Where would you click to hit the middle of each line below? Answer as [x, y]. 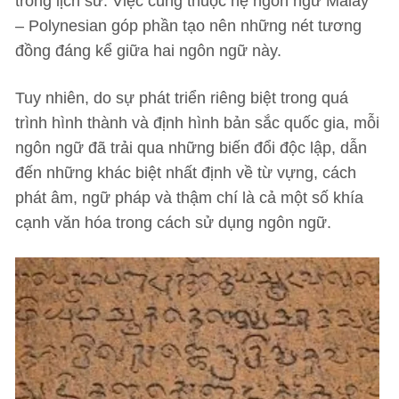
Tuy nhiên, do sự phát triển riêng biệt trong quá [182, 98]
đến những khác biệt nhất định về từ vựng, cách [186, 173]
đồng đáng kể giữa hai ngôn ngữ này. [148, 51]
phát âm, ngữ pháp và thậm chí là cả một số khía [189, 198]
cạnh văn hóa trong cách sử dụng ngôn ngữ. [173, 223]
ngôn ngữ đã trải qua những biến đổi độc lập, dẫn [191, 148]
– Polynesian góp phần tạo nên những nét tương [188, 26]
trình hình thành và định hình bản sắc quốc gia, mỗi [197, 123]
